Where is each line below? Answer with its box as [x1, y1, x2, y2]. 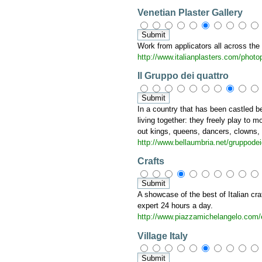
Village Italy [137, 230, 188, 241]
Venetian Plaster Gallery [137, 8, 243, 18]
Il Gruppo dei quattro [137, 71, 229, 81]
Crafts [137, 156, 165, 167]
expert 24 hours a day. [137, 201, 213, 211]
